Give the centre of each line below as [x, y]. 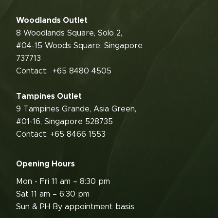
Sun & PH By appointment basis [76, 207]
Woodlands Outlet [52, 20]
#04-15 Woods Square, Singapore [79, 45]
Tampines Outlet [49, 96]
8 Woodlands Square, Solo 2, [69, 33]
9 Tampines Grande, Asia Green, [76, 109]
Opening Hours [45, 164]
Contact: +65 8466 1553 [62, 134]
